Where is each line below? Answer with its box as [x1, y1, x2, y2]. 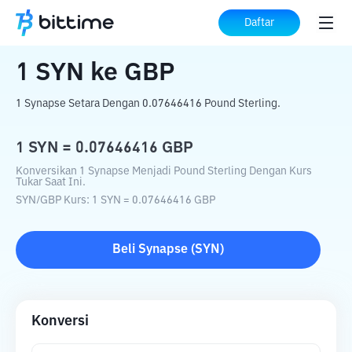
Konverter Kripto [77, 17, 173, 30]
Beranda [16, 17, 64, 30]
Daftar [244, 17, 274, 28]
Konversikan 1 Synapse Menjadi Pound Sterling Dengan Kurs [16, 166, 312, 177]
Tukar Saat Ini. [16, 177, 86, 188]
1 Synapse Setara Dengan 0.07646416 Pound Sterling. [16, 98, 280, 109]
